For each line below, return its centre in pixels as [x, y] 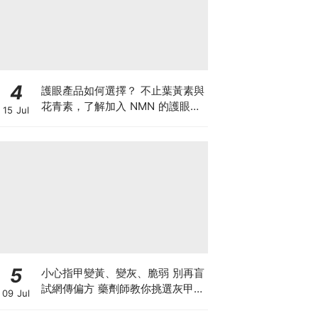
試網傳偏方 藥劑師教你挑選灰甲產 [122, 289]
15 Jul [16, 110]
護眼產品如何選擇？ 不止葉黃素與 [122, 90]
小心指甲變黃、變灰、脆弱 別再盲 [122, 273]
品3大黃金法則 [76, 304]
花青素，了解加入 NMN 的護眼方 [121, 106]
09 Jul [16, 293]
